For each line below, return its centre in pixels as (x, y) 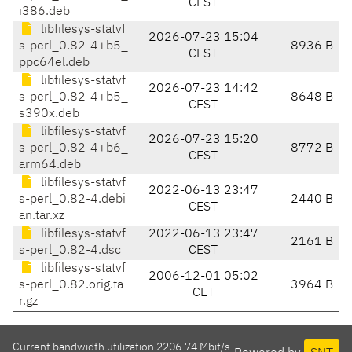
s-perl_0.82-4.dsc (70, 251)
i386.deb (44, 12)
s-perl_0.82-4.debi (72, 200)
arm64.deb (50, 165)
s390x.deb (49, 114)
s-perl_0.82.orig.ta (71, 286)
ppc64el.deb (54, 63)
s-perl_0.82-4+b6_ (73, 149)
